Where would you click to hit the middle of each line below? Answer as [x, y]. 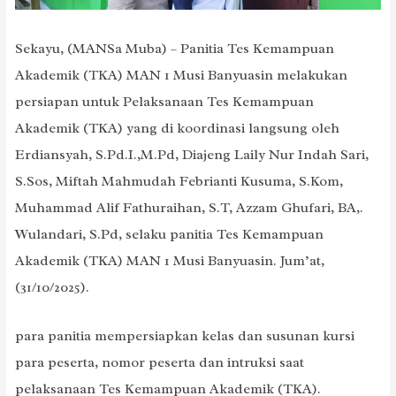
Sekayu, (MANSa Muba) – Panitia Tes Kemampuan [174, 48]
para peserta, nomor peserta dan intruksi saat [159, 362]
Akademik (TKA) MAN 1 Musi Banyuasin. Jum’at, [169, 260]
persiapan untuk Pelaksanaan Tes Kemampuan [164, 101]
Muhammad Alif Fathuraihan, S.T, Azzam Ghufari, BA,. [189, 207]
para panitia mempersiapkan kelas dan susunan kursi [184, 335]
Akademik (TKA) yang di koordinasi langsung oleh [177, 128]
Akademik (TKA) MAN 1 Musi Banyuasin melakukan [181, 75]
